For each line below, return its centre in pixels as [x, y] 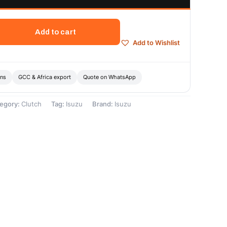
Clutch [31, 104]
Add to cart [55, 32]
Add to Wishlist [156, 43]
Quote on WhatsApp [109, 77]
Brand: [103, 104]
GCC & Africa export [45, 77]
